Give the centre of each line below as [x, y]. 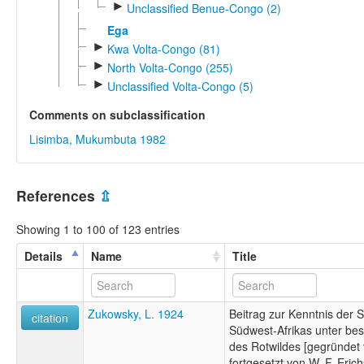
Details [43, 256]
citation [50, 317]
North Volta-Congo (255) [170, 67]
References [58, 196]
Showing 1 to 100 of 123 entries [98, 229]
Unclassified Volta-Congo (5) [180, 87]
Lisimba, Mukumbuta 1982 [97, 139]
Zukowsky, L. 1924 [136, 313]
